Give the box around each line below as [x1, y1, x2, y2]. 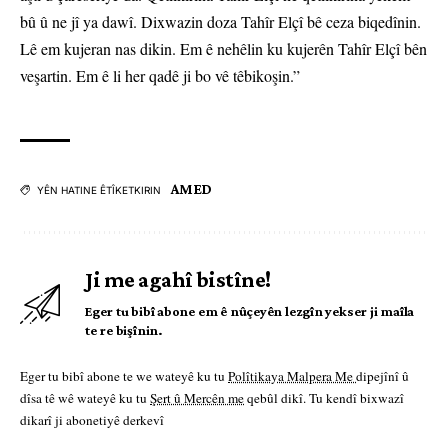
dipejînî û [356, 367, 409, 386]
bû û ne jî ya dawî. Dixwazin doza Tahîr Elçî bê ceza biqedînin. [20, 11, 421, 33]
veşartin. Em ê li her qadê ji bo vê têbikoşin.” [20, 65, 300, 87]
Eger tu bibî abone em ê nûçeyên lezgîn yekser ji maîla [85, 303, 415, 320]
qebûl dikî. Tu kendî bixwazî [244, 389, 404, 408]
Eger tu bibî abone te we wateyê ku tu [20, 367, 228, 386]
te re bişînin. [85, 322, 163, 339]
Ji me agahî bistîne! [85, 267, 271, 293]
